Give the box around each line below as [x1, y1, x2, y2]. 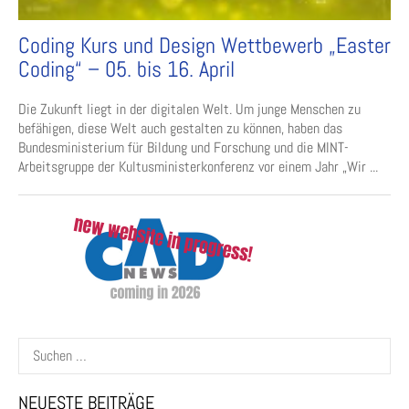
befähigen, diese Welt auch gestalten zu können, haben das [18, 118, 342, 138]
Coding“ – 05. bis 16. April [18, 54, 235, 83]
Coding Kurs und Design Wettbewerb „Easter [18, 30, 391, 59]
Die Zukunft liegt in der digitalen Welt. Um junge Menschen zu [18, 99, 361, 119]
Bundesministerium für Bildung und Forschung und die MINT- [18, 137, 349, 157]
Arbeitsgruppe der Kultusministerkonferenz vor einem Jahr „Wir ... [18, 156, 378, 176]
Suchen [17, 336, 57, 356]
